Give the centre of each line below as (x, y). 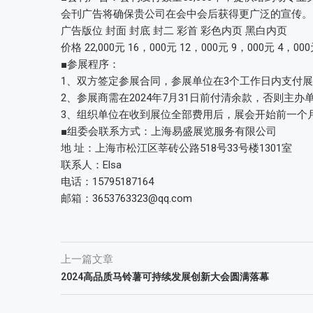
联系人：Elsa (91, 165)
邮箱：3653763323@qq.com (126, 198)
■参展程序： (90, 64)
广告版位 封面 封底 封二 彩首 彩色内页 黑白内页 (174, 31)
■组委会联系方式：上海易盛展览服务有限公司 (169, 131)
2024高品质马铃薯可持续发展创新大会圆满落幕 (165, 277)
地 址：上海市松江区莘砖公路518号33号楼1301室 (176, 148)
